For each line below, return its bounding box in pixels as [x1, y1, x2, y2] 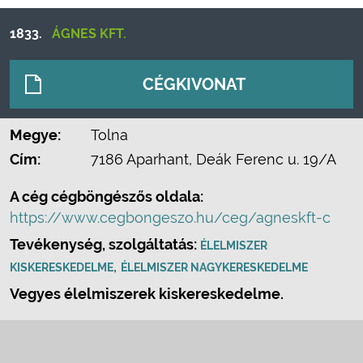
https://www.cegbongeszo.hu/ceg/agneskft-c [10, 209, 331, 226]
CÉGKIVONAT [143, 75, 246, 94]
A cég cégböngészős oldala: [10, 188, 203, 205]
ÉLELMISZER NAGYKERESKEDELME [121, 261, 308, 274]
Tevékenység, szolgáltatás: [10, 236, 200, 253]
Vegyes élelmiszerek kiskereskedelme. [10, 285, 284, 302]
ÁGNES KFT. [52, 26, 126, 41]
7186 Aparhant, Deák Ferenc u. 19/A [91, 151, 336, 168]
